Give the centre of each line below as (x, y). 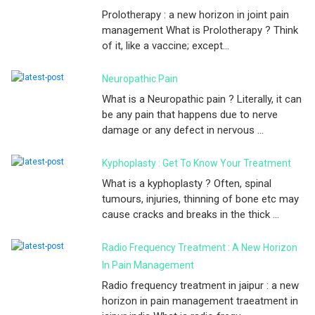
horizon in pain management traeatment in (200, 301)
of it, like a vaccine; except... (166, 45)
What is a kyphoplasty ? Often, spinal (187, 183)
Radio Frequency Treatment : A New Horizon (200, 247)
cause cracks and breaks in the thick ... (191, 214)
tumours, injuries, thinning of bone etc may (200, 199)
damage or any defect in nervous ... (183, 130)
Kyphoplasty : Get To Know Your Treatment (197, 163)
